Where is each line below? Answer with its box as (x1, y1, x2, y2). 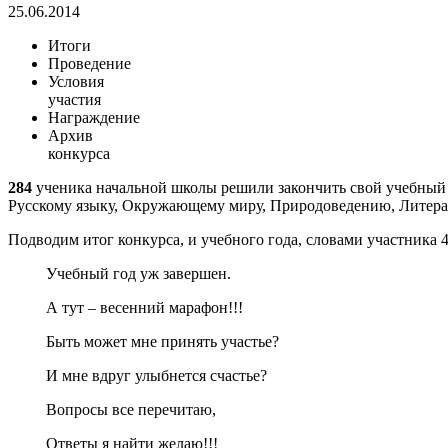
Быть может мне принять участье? (45, 333, 279, 351)
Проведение (48, 55, 131, 73)
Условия (48, 73, 104, 91)
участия (48, 91, 101, 109)
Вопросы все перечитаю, (45, 401, 216, 419)
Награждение (48, 109, 140, 127)
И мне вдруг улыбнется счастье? (45, 367, 267, 385)
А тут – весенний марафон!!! (45, 299, 243, 317)
